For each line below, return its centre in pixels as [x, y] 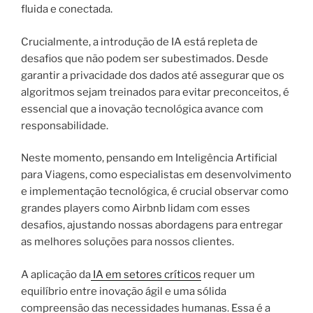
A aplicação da [56, 274]
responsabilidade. [65, 125]
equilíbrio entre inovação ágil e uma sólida [124, 291]
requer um [228, 274]
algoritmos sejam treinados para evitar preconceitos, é [155, 92]
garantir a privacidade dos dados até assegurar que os [153, 75]
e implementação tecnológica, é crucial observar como [155, 192]
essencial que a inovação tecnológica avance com [142, 109]
